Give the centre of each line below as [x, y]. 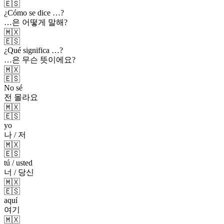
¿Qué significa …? [33, 50]
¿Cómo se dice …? [34, 12]
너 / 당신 [19, 172]
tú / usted [18, 162]
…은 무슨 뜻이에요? [40, 59]
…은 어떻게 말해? [36, 22]
